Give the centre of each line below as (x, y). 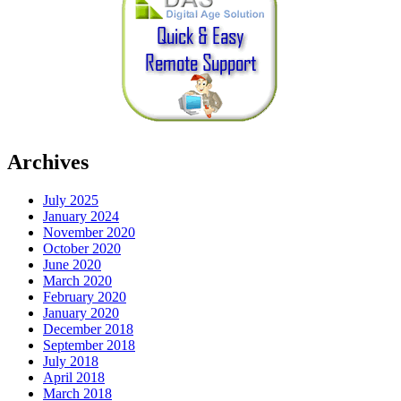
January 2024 (81, 217)
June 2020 (72, 265)
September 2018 (89, 346)
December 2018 (88, 329)
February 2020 (85, 297)
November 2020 (89, 233)
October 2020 (82, 249)
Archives (48, 162)
